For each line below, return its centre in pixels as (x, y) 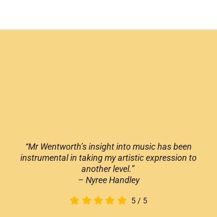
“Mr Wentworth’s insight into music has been (108, 146)
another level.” (108, 169)
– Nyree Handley (108, 180)
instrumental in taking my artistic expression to (108, 157)
